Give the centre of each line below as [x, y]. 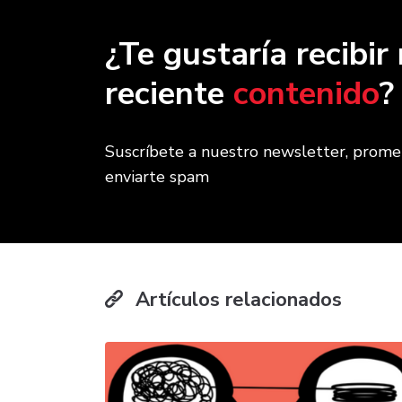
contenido [306, 94]
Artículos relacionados [236, 300]
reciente [169, 94]
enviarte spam [157, 177]
